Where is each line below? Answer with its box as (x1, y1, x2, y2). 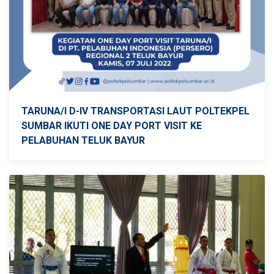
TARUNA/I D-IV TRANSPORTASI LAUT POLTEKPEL (21, 105, 250, 117)
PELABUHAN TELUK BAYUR (21, 134, 145, 146)
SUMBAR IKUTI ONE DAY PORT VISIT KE (21, 119, 202, 131)
